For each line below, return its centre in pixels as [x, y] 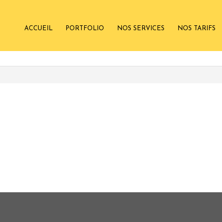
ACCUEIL [38, 28]
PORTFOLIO [84, 28]
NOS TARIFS [196, 28]
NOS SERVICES [140, 28]
